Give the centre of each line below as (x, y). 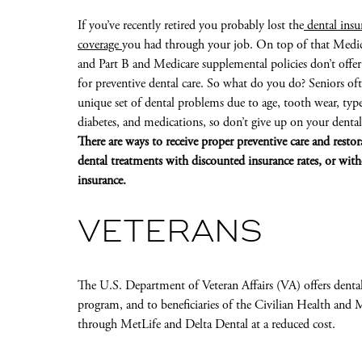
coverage (100, 45)
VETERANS (170, 233)
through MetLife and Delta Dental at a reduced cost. (206, 325)
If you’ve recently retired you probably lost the (191, 25)
